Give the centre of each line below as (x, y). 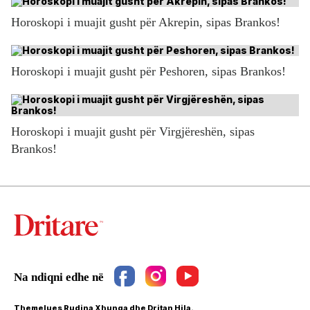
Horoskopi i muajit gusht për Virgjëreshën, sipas (133, 131)
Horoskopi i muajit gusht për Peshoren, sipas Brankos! (148, 71)
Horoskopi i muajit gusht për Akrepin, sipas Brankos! (146, 22)
